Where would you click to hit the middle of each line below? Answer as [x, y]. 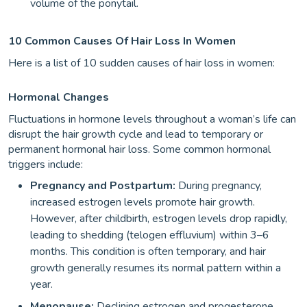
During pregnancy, [219, 186]
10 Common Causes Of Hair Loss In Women [122, 41]
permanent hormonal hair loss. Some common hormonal [139, 149]
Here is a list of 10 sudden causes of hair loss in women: [142, 63]
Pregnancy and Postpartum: [103, 186]
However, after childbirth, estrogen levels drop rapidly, [159, 219]
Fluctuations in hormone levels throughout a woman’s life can [152, 119]
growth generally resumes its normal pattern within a [156, 268]
